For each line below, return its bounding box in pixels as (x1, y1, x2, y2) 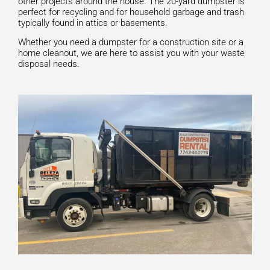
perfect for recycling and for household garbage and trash (18, 6, 244, 17)
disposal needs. (18, 58, 80, 70)
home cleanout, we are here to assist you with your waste (18, 48, 245, 59)
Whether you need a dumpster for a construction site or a (18, 37, 243, 48)
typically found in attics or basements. (18, 17, 168, 28)
